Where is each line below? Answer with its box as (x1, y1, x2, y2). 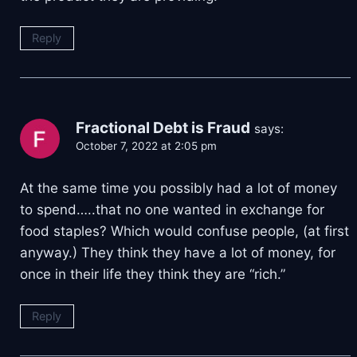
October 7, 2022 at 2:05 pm (76, 139, 217, 153)
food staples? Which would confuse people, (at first (20, 223, 349, 240)
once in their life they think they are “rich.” (20, 266, 285, 283)
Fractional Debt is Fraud (76, 119, 250, 138)
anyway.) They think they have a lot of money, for (20, 245, 335, 261)
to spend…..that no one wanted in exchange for (20, 202, 324, 218)
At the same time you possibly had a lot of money (20, 180, 337, 197)
